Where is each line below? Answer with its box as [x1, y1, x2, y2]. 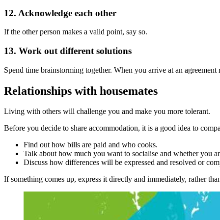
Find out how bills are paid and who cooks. [24, 140, 158, 149]
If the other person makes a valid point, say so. [4, 27, 147, 36]
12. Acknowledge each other [4, 7, 116, 18]
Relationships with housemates [4, 84, 158, 97]
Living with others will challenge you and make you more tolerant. [4, 107, 210, 116]
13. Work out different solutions [4, 45, 132, 56]
